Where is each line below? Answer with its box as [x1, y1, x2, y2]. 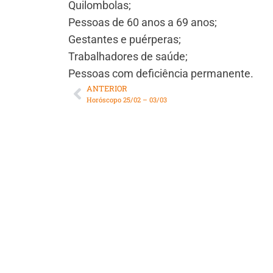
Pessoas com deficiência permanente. [68, 67, 253, 80]
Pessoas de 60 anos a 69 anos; [68, 16, 217, 29]
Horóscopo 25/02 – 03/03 [87, 95, 167, 105]
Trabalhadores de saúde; [68, 50, 188, 63]
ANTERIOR [87, 83, 127, 94]
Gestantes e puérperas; [68, 33, 181, 46]
